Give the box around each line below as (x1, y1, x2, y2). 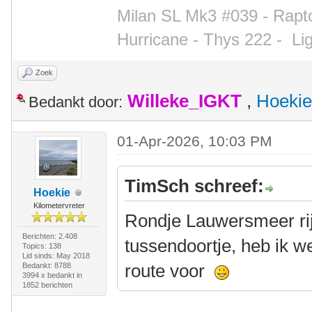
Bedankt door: (29, 93, 123, 111)
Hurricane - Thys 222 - (117, 30, 292, 49)
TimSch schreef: (125, 175, 265, 196)
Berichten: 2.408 (22, 232, 77, 240)
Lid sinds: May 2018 (22, 251, 90, 260)
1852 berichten (22, 281, 72, 289)
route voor (125, 260, 215, 281)
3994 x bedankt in (22, 271, 82, 279)
